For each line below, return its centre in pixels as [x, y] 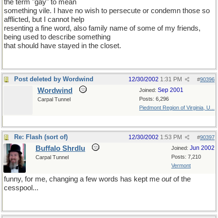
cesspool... [21, 188]
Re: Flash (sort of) [41, 137]
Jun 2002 [202, 148]
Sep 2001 [171, 90]
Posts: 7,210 [186, 157]
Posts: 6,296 [154, 99]
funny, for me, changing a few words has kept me [83, 179]
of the [181, 179]
